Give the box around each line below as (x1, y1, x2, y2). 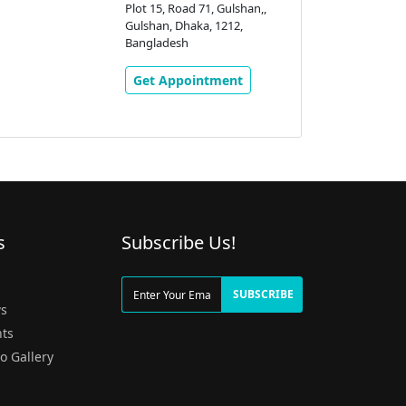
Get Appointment (132, 72, 243, 90)
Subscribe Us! (121, 230, 236, 256)
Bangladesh (124, 34, 188, 52)
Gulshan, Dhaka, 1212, (124, 17, 243, 34)
